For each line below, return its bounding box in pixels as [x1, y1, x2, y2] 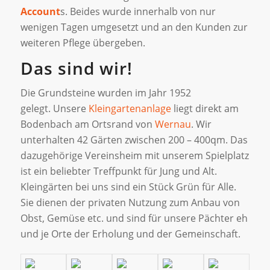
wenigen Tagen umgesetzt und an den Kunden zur [20, 20, 248, 34]
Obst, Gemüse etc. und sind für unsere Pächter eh [20, 212, 248, 225]
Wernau [154, 118, 191, 131]
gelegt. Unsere [20, 102, 89, 116]
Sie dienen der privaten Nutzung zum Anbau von [20, 196, 240, 210]
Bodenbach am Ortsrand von [20, 118, 155, 131]
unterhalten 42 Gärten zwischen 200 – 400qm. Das [20, 133, 248, 147]
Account [20, 5, 60, 18]
